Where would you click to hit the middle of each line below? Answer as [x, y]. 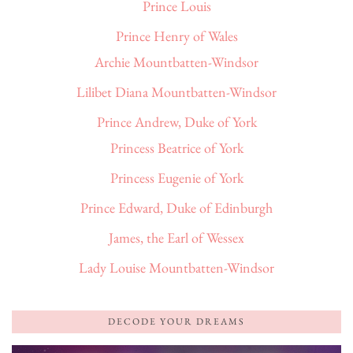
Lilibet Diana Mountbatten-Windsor [176, 92]
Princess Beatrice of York [176, 148]
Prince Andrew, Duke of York [176, 122]
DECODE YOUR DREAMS [176, 322]
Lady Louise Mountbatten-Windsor [176, 268]
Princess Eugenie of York [176, 178]
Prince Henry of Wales [176, 36]
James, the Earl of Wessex [176, 238]
